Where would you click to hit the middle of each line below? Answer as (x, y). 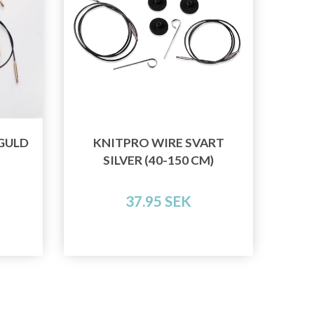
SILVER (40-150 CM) (158, 161)
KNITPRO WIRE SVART (158, 143)
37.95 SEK (158, 201)
